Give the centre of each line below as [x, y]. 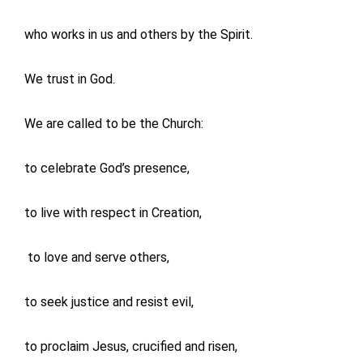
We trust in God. [70, 79]
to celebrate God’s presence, [107, 169]
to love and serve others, [97, 258]
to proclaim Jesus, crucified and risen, [131, 347]
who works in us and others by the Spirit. [139, 35]
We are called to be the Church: [114, 124]
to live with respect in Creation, [113, 213]
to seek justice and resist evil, [109, 302]
